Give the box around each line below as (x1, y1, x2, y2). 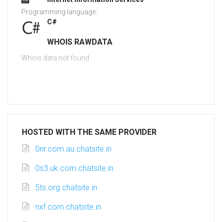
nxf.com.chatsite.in (35, 202, 101, 212)
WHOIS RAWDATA (47, 37, 112, 47)
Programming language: (21, 8, 97, 16)
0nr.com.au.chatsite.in (35, 144, 111, 154)
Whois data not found (21, 54, 89, 62)
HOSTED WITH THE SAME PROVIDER (22, 127, 157, 137)
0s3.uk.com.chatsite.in (35, 164, 113, 173)
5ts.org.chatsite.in (35, 183, 97, 193)
